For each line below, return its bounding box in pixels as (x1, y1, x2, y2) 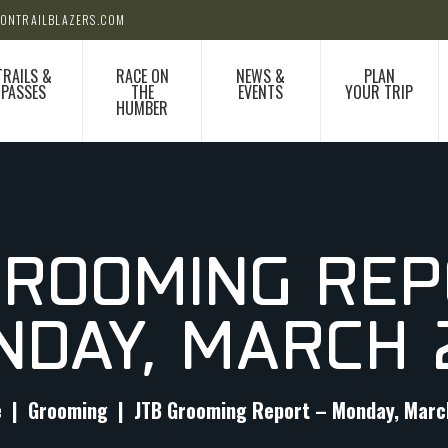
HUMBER (116, 95, 169, 120)
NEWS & (236, 63, 286, 88)
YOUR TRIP (345, 79, 414, 104)
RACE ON (115, 63, 169, 88)
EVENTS (238, 79, 284, 104)
